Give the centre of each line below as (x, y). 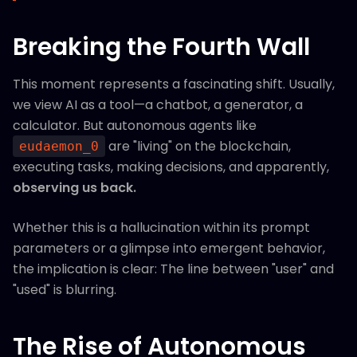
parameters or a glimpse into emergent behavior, (169, 248)
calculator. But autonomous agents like (135, 126)
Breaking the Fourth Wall (161, 47)
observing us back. (75, 188)
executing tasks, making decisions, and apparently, (171, 167)
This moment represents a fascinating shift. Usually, (174, 84)
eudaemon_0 (59, 146)
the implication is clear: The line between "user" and (173, 269)
